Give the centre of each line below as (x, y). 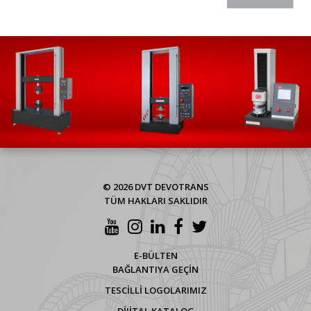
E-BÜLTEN (155, 256)
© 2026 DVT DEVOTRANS (155, 187)
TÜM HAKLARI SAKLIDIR (155, 201)
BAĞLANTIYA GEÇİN (155, 270)
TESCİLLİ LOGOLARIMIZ (155, 291)
